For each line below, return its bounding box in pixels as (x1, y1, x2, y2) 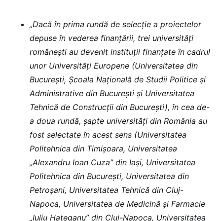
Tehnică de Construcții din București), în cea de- (30, 102, 210, 112)
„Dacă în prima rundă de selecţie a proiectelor (30, 19, 201, 30)
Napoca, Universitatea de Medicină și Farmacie (30, 199, 205, 209)
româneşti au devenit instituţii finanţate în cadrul (30, 47, 210, 57)
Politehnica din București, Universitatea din (30, 171, 189, 182)
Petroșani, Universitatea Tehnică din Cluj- (30, 185, 184, 195)
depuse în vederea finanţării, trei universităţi (30, 33, 193, 43)
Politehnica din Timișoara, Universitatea (30, 144, 177, 154)
